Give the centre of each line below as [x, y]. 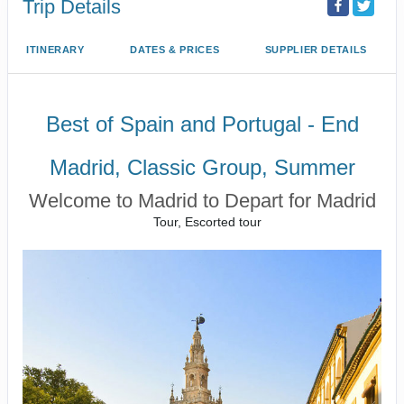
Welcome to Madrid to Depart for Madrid [202, 200]
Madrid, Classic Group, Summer [202, 167]
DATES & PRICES [175, 49]
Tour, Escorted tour [208, 221]
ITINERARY [55, 49]
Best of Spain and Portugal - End [202, 124]
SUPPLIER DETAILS [316, 49]
